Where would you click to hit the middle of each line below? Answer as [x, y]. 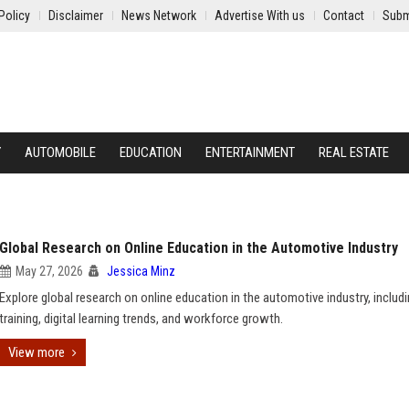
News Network [159, 16]
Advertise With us [260, 16]
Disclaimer [76, 16]
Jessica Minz [141, 271]
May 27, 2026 [49, 271]
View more [37, 352]
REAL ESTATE [354, 152]
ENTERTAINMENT [250, 152]
